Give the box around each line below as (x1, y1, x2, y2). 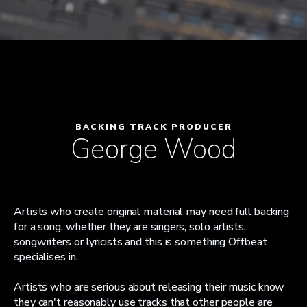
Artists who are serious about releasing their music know (14, 280, 285, 295)
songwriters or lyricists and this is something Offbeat (14, 234, 267, 249)
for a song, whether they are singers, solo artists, (14, 219, 246, 234)
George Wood (71, 131, 236, 168)
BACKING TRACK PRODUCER (75, 121, 232, 132)
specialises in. (14, 249, 78, 265)
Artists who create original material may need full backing (14, 204, 290, 219)
